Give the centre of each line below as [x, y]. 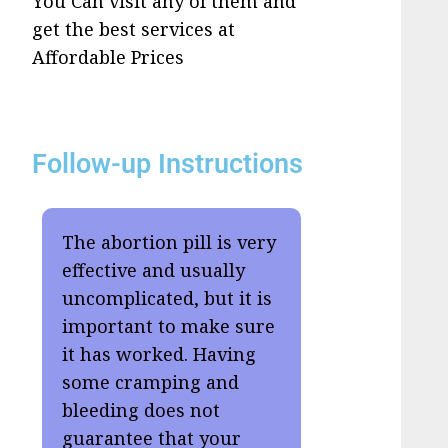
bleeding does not [141, 410]
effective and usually [154, 270]
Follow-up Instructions [168, 164]
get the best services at [134, 29]
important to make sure [169, 326]
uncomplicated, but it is [167, 298]
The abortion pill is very [169, 242]
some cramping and [151, 382]
